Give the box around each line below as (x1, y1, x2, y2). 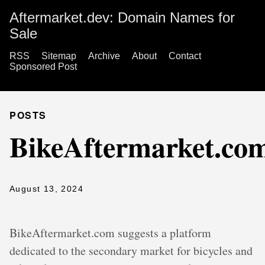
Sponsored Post (9, 62, 77, 72)
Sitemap (41, 51, 76, 61)
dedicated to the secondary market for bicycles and (9, 243, 253, 258)
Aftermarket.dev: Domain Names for (9, 9, 235, 25)
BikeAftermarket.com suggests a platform (9, 225, 211, 241)
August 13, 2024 (9, 184, 83, 193)
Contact (169, 51, 201, 61)
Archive (88, 51, 120, 61)
